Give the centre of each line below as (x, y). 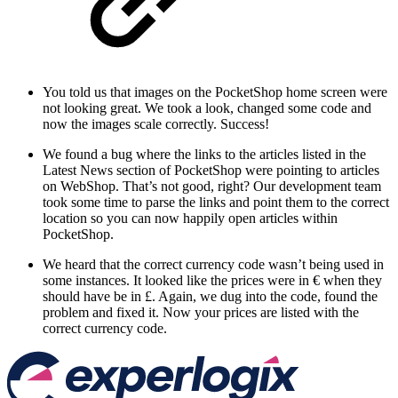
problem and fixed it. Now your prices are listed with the (201, 313)
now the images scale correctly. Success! (156, 124)
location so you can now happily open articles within (190, 219)
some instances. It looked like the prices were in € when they (212, 281)
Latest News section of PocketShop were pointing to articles (211, 171)
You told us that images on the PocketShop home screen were (215, 92)
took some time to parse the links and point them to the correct (216, 203)
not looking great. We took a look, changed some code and (207, 108)
